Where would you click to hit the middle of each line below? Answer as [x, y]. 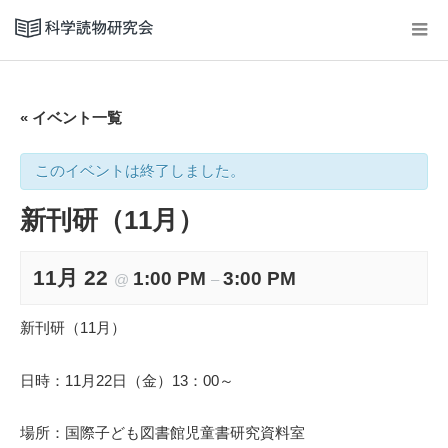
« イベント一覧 [71, 117]
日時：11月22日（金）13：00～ [134, 380]
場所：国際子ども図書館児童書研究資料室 [162, 432]
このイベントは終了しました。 [140, 170]
